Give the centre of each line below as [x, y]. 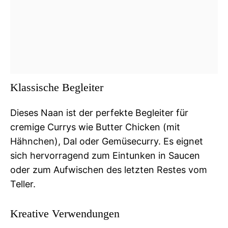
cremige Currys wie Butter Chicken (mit [95, 127]
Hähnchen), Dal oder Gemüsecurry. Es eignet [107, 141]
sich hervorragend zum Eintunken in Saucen [105, 155]
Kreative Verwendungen [65, 213]
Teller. [23, 184]
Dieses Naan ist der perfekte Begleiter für [99, 112]
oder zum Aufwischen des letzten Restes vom [109, 169]
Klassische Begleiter [57, 87]
